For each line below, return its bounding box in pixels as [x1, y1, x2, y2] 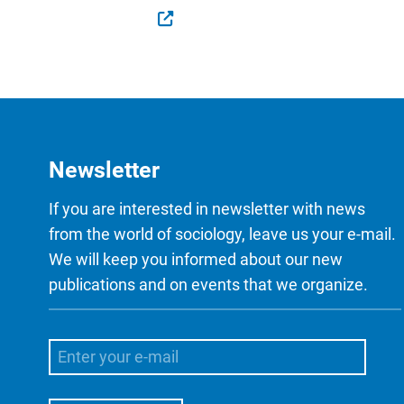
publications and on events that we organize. [49, 274, 368, 294]
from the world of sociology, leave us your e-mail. [49, 224, 396, 243]
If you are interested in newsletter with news [49, 198, 365, 218]
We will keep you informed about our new [49, 249, 343, 269]
